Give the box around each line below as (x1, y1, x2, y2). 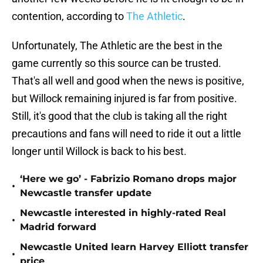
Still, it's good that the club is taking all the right (12, 110, 227, 123)
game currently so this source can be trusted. (12, 57, 221, 70)
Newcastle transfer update (20, 187, 151, 199)
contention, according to (12, 10, 126, 23)
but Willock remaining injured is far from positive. (12, 92, 237, 105)
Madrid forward (20, 221, 96, 233)
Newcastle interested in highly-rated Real (20, 207, 226, 219)
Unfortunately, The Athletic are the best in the (12, 39, 222, 52)
